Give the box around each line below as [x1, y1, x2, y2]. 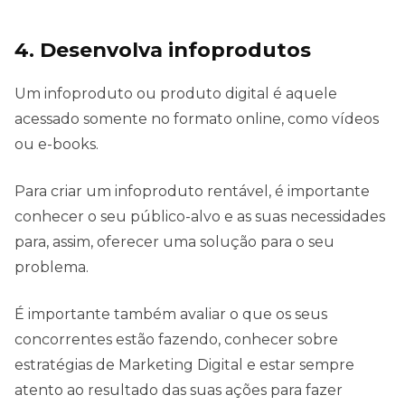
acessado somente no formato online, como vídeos [14, 110, 379, 128]
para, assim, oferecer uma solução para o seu [14, 233, 334, 251]
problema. [14, 259, 89, 277]
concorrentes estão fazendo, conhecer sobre [14, 331, 338, 349]
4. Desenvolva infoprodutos [14, 37, 311, 63]
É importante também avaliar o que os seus [14, 306, 327, 324]
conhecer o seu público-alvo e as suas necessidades [14, 208, 385, 226]
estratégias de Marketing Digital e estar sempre [14, 356, 354, 374]
